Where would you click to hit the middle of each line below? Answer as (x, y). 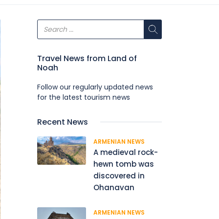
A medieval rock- (126, 152)
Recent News (63, 122)
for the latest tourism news (84, 97)
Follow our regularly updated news (95, 87)
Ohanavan (114, 187)
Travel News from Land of (87, 58)
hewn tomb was (124, 164)
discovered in (119, 176)
